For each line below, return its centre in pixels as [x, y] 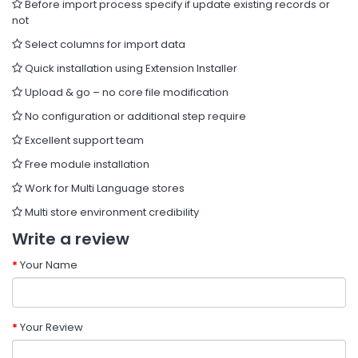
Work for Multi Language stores [103, 188]
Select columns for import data [104, 44]
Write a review [71, 239]
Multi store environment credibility [111, 212]
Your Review [52, 327]
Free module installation [86, 164]
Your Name [49, 265]
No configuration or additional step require [134, 116]
